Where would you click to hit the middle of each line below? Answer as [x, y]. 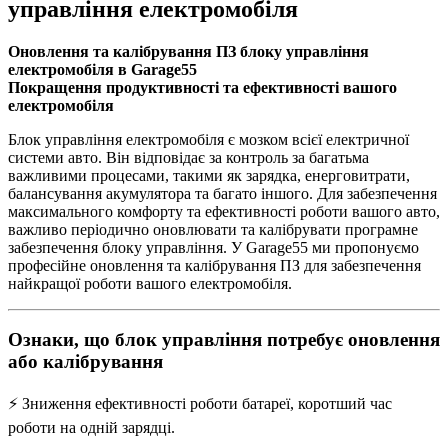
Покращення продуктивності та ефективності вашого [202, 87]
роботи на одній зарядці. [91, 427]
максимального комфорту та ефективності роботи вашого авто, [224, 211]
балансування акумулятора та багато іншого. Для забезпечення [222, 193]
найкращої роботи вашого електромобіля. [150, 283]
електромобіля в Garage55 [102, 69]
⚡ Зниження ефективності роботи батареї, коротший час [200, 403]
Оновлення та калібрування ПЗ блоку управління [188, 51]
